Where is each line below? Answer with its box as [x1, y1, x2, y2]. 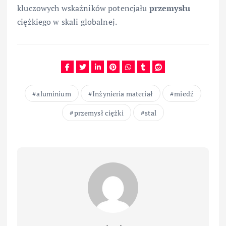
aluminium [36, 89, 71, 99]
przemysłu [149, 2, 191, 14]
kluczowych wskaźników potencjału [17, 2, 149, 14]
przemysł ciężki [74, 108, 124, 118]
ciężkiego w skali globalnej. [17, 16, 118, 27]
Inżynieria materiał [92, 89, 153, 99]
